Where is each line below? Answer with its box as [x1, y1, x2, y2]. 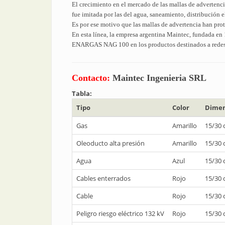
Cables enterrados [76, 174, 131, 183]
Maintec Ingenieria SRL [113, 73, 206, 83]
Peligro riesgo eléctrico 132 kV [76, 209, 164, 218]
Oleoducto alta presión [76, 139, 145, 148]
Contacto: [72, 73, 113, 83]
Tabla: [72, 89, 93, 98]
